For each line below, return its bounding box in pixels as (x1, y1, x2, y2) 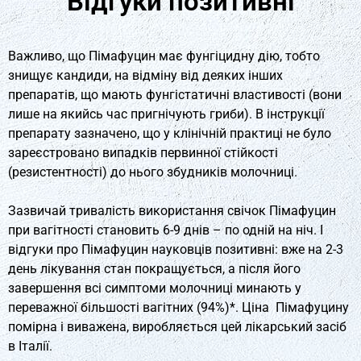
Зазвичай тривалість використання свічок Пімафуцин (8, 202, 336, 218)
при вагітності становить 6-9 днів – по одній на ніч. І (8, 222, 323, 238)
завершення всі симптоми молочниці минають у (8, 280, 301, 296)
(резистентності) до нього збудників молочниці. (8, 164, 297, 180)
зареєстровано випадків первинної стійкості (8, 144, 278, 160)
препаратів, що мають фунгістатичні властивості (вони (8, 86, 342, 102)
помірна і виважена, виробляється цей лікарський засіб (8, 318, 346, 334)
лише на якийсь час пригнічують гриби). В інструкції (8, 106, 325, 122)
